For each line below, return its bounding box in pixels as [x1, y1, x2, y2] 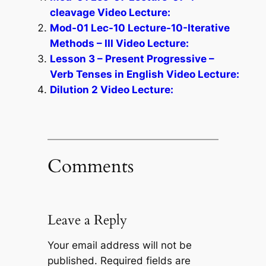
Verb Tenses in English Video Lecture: [49, 68, 239, 80]
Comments [47, 153, 134, 179]
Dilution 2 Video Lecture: [49, 83, 173, 96]
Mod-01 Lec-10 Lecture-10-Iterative [49, 21, 230, 34]
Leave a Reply [47, 210, 127, 229]
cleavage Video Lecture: [49, 6, 170, 18]
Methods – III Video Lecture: [49, 37, 189, 49]
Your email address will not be [47, 239, 192, 252]
